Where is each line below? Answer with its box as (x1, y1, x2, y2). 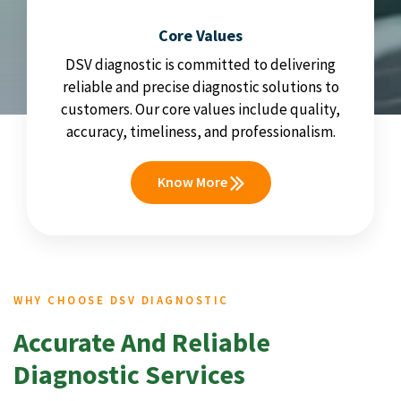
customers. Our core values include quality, (61, 98, 340, 119)
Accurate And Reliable (13, 324, 270, 359)
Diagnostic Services (13, 356, 245, 391)
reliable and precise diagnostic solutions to (62, 76, 339, 97)
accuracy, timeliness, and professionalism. (65, 121, 336, 141)
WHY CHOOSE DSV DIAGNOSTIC (13, 292, 229, 308)
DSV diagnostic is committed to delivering (65, 54, 336, 74)
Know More (157, 172, 230, 191)
